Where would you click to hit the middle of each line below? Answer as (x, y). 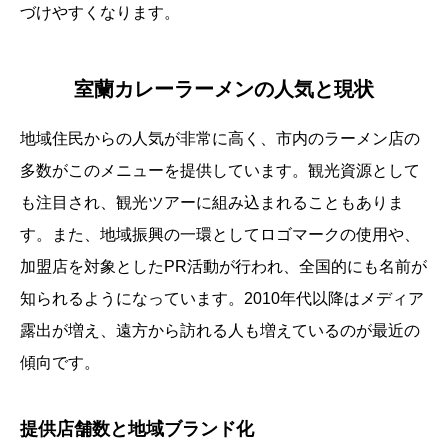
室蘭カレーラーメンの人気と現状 (224, 89)
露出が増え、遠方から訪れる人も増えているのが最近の (220, 331)
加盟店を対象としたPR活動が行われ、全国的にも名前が (223, 267)
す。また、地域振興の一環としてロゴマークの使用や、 (220, 235)
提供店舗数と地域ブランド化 (137, 429)
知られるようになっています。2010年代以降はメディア (222, 299)
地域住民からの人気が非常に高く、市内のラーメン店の (220, 139)
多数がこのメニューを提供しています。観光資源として (220, 171)
